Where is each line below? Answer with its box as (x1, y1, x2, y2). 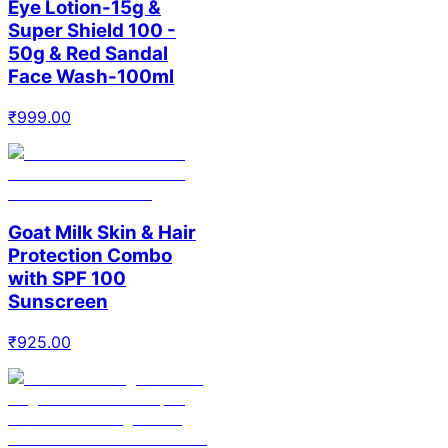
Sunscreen (8, 290, 108, 314)
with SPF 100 (8, 267, 126, 291)
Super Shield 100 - (8, 19, 176, 42)
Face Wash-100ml (8, 65, 174, 88)
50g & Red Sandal (8, 42, 168, 65)
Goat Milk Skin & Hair (8, 221, 196, 245)
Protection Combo (8, 244, 172, 268)
